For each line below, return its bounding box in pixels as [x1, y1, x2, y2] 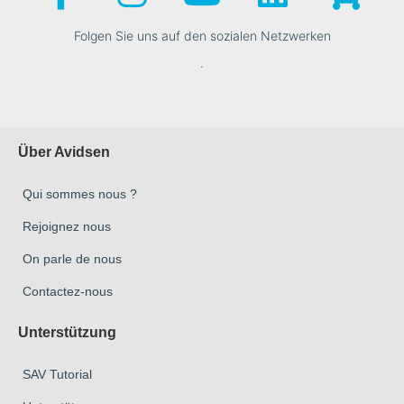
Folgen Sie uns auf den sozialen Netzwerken [73, 28, 331, 44]
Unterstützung [18, 325, 116, 341]
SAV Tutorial [23, 367, 92, 382]
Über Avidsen [18, 144, 110, 161]
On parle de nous [23, 252, 122, 267]
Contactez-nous [23, 284, 113, 299]
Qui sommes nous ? [23, 187, 137, 202]
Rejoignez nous [23, 219, 111, 234]
